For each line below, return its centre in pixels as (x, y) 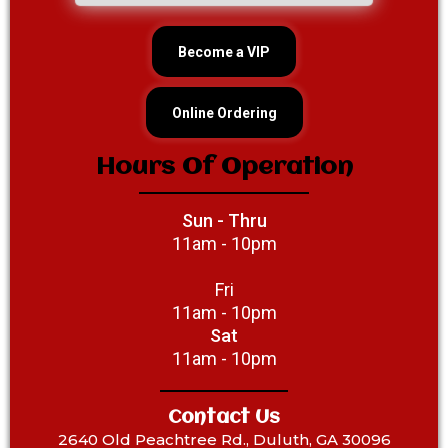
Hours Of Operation (224, 168)
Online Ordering (224, 113)
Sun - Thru (224, 221)
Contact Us (224, 418)
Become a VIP (224, 52)
